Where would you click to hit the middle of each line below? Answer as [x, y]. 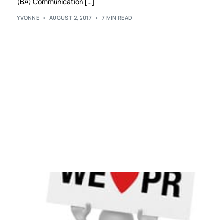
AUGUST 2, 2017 [70, 18]
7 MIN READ [117, 18]
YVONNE [28, 18]
